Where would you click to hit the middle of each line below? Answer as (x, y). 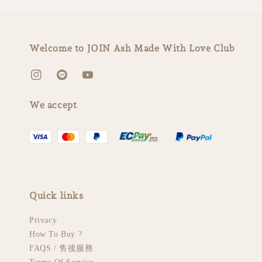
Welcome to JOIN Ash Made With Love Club (132, 49)
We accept (53, 105)
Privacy (43, 220)
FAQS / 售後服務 (61, 248)
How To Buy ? (56, 234)
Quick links (56, 196)
